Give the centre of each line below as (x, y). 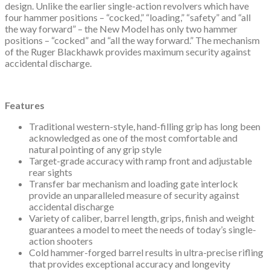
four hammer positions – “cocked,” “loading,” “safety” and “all (128, 17)
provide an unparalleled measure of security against (134, 195)
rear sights (51, 172)
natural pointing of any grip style (95, 149)
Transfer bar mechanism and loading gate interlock (133, 183)
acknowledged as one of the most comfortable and (133, 137)
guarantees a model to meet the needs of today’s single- (143, 229)
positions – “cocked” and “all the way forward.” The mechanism (132, 40)
